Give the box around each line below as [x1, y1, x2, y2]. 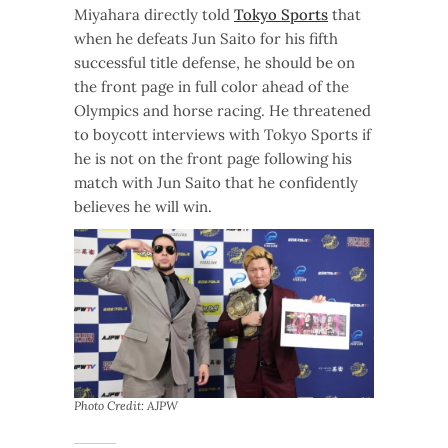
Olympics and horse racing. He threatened [74, 101, 371, 121]
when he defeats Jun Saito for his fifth [74, 29, 338, 49]
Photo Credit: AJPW [74, 398, 178, 414]
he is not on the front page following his [74, 149, 352, 169]
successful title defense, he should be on [74, 53, 355, 73]
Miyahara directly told [74, 5, 234, 25]
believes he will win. [74, 197, 212, 217]
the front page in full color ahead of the [74, 77, 349, 97]
